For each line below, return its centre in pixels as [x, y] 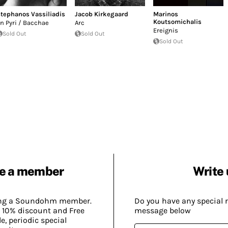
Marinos [165, 14]
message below [163, 211]
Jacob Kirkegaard [101, 14]
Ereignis [165, 30]
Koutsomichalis [177, 21]
